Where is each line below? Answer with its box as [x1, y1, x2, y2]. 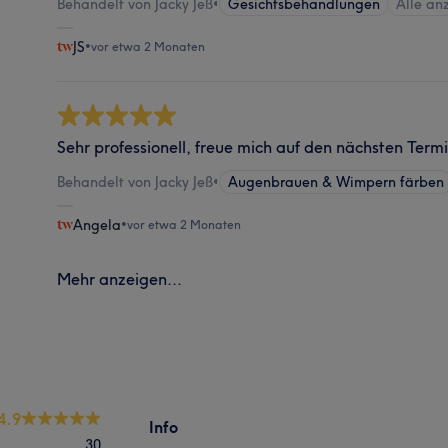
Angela [73, 215, 122, 234]
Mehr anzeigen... [57, 268, 183, 289]
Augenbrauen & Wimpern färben [228, 172, 445, 191]
